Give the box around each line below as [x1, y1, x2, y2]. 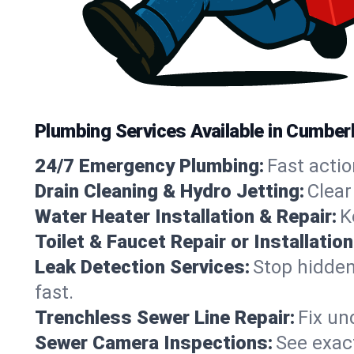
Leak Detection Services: [35, 255, 250, 278]
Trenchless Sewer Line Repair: [35, 306, 295, 329]
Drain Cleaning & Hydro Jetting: [35, 179, 304, 202]
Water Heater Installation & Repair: [35, 205, 337, 228]
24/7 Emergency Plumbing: [35, 154, 264, 177]
